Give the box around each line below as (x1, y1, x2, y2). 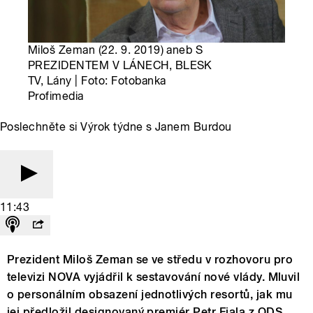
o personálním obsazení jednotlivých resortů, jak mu (7, 288, 293, 302)
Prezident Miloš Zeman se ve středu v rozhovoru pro (7, 253, 293, 267)
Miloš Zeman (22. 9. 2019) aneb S (28, 43, 203, 57)
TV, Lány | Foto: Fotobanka (28, 74, 166, 88)
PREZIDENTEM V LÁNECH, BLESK (28, 59, 212, 73)
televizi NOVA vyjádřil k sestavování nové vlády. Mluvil (7, 270, 300, 284)
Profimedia (28, 89, 84, 103)
